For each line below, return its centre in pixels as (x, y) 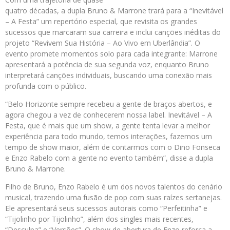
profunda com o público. (46, 86)
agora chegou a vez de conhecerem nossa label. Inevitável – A (109, 115)
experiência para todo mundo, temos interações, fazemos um (109, 137)
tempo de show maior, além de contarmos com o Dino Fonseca (113, 147)
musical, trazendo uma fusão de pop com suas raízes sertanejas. (113, 198)
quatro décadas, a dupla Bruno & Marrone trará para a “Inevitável (114, 11)
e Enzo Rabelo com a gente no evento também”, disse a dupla (109, 158)
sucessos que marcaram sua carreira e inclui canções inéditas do (113, 32)
